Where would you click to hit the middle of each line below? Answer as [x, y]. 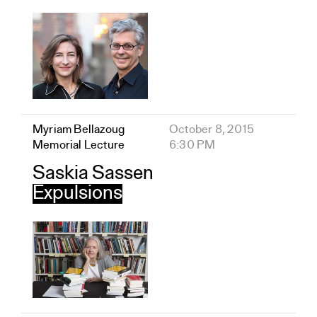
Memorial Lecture [79, 145]
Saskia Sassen [93, 174]
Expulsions [77, 194]
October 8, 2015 [212, 129]
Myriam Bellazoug [79, 129]
